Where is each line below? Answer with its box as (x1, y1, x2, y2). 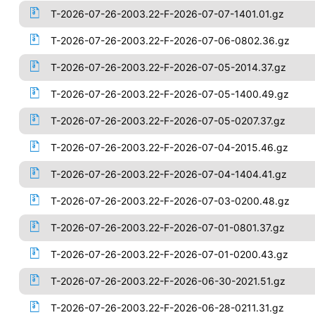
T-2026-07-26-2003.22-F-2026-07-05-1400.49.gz (50, 88, 289, 100)
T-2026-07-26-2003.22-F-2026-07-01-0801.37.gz (50, 221, 285, 233)
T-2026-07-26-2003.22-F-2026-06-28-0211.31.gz (50, 302, 284, 314)
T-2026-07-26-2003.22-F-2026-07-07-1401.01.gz (50, 8, 284, 20)
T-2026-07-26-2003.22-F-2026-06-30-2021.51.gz (50, 275, 285, 287)
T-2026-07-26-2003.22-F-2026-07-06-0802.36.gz (50, 34, 290, 46)
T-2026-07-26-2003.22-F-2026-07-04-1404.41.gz (50, 168, 287, 180)
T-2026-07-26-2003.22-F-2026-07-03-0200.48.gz (50, 195, 290, 207)
